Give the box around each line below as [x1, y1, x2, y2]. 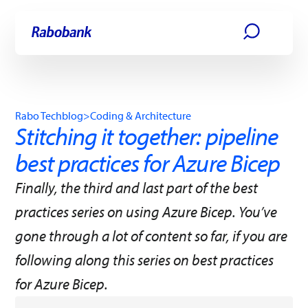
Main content [92, 21, 153, 34]
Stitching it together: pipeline [15, 120, 278, 151]
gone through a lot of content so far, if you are [15, 226, 288, 245]
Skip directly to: [22, 21, 92, 34]
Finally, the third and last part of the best [15, 178, 258, 197]
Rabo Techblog [15, 109, 84, 122]
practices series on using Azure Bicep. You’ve [15, 202, 278, 221]
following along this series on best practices [15, 250, 274, 269]
